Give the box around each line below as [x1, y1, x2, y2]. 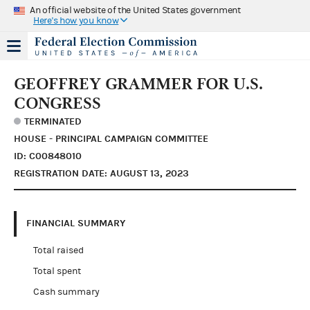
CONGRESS [14, 93, 101, 113]
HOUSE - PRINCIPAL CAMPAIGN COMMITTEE [14, 132, 208, 145]
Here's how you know [33, 15, 119, 26]
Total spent [33, 265, 81, 277]
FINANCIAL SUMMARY [26, 217, 125, 229]
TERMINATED [24, 115, 82, 127]
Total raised [33, 244, 84, 256]
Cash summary [33, 286, 100, 298]
